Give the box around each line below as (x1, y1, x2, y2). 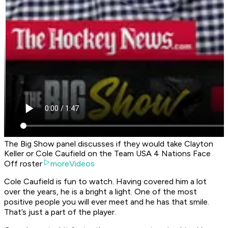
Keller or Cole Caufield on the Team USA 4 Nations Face (4, 149, 211, 159)
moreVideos (50, 159, 95, 169)
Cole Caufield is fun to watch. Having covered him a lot (4, 177, 207, 187)
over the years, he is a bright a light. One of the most (4, 187, 197, 197)
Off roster (4, 159, 42, 169)
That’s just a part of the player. (4, 207, 116, 217)
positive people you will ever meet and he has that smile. (4, 197, 209, 207)
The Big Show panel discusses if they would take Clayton (4, 139, 213, 149)
